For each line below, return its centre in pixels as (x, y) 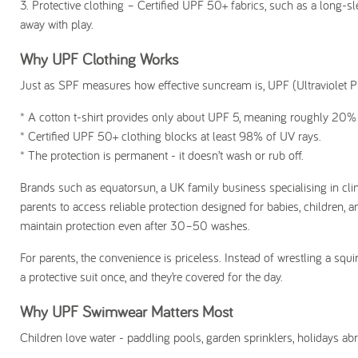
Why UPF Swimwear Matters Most (127, 311)
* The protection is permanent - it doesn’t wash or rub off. (162, 155)
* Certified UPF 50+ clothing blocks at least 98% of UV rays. (171, 136)
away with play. (57, 24)
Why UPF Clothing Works (99, 59)
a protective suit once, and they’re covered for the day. (151, 276)
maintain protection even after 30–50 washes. (135, 225)
